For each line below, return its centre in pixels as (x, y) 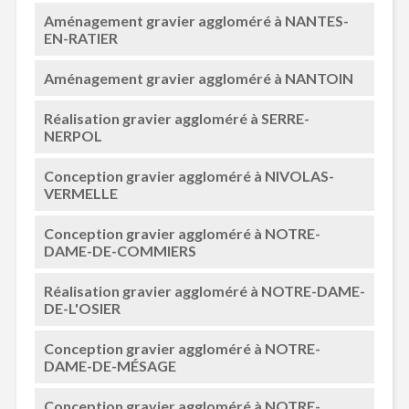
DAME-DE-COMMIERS (120, 251)
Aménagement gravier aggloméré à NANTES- (196, 21)
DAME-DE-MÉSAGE (110, 366)
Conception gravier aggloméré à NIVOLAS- (189, 176)
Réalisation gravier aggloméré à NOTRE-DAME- (204, 291)
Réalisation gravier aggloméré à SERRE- (176, 118)
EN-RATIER (80, 38)
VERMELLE (80, 193)
